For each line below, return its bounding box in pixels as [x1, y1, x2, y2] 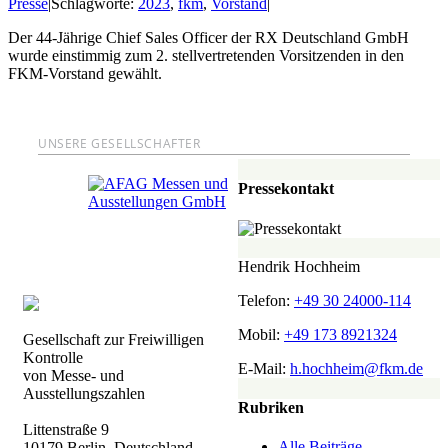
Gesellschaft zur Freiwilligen [23, 330, 204, 348]
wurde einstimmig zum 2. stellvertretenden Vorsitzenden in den [8, 47, 404, 64]
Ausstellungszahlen [23, 384, 145, 402]
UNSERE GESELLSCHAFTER [38, 134, 201, 152]
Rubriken [238, 398, 304, 416]
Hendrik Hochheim [238, 257, 360, 275]
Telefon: [238, 291, 294, 309]
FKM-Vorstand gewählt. [8, 65, 162, 82]
